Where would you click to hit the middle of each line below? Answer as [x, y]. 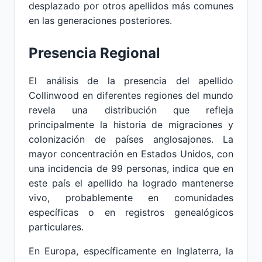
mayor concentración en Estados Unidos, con [131, 154]
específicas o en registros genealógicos [131, 212]
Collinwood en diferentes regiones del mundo [131, 95]
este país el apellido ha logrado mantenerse [131, 183]
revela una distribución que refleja [131, 110]
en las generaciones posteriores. [100, 20]
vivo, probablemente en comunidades [131, 198]
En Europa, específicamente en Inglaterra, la [131, 251]
